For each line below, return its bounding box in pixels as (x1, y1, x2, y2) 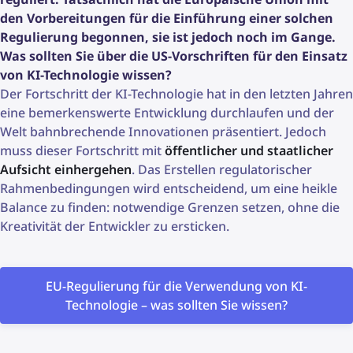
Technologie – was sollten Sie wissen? (65, 295, 288, 314)
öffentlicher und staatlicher (165, 141, 333, 159)
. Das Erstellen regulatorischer (132, 160, 312, 178)
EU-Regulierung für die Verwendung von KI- (46, 277, 307, 295)
